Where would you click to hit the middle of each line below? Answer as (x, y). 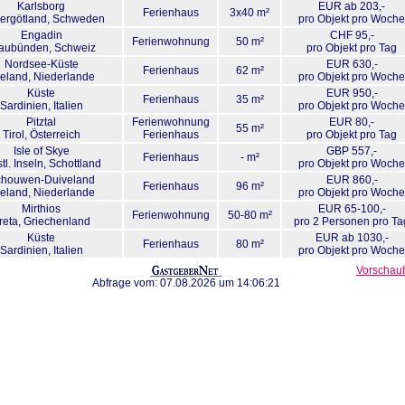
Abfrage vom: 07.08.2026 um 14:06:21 (186, 283)
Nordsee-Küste (41, 64)
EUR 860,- (352, 180)
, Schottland (72, 164)
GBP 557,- (352, 151)
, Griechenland (54, 221)
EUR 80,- (352, 122)
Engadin (41, 35)
